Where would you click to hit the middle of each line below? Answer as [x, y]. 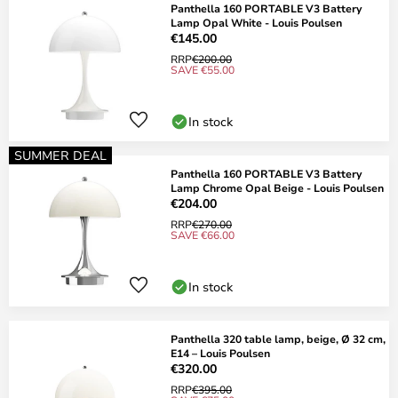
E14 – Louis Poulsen [220, 353]
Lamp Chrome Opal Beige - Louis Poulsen [277, 187]
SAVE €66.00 [203, 235]
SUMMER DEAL [60, 155]
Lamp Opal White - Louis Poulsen [256, 22]
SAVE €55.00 [203, 69]
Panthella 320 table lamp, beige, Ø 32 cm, [278, 338]
